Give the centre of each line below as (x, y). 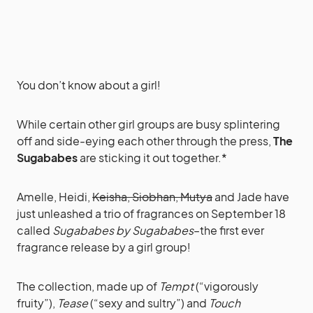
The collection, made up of (88, 286)
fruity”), (37, 303)
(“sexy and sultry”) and (148, 303)
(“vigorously (226, 286)
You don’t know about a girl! (89, 85)
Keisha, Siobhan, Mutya (152, 197)
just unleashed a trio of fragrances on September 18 (151, 213)
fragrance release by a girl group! (104, 247)
